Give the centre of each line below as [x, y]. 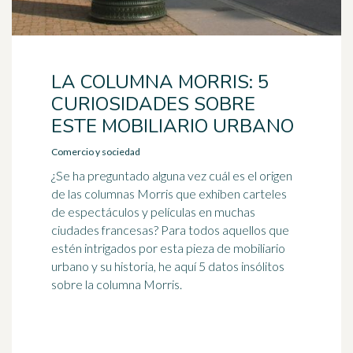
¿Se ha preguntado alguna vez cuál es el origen [172, 175]
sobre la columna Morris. [117, 284]
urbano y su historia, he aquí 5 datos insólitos [168, 266]
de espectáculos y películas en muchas [153, 212]
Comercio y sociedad [96, 152]
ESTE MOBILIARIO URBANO [173, 126]
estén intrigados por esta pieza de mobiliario [168, 248]
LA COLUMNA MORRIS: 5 [160, 82]
